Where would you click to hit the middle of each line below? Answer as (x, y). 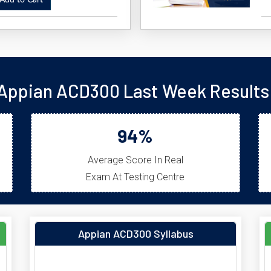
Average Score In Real (135, 160)
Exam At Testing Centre (135, 177)
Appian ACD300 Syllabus (135, 233)
